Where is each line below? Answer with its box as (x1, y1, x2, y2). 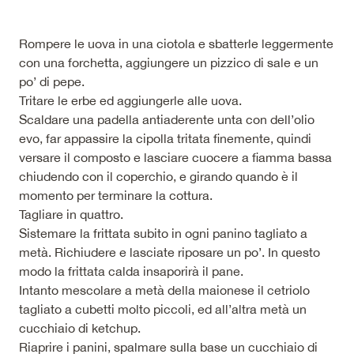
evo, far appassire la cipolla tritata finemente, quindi (19, 130, 311, 145)
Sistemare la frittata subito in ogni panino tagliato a (19, 225, 307, 240)
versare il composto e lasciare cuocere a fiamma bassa (19, 149, 332, 164)
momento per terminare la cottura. (19, 187, 213, 202)
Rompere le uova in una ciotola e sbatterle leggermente (19, 36, 333, 51)
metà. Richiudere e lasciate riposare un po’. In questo (19, 244, 320, 259)
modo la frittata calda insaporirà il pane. (19, 263, 243, 278)
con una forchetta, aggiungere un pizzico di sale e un (19, 55, 318, 70)
